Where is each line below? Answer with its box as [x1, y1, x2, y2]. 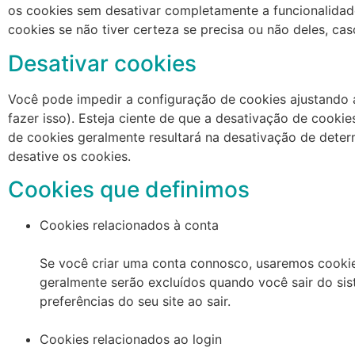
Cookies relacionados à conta [40, 216, 219, 233]
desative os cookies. [8, 147, 131, 164]
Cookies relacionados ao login [40, 330, 222, 347]
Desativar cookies [8, 49, 197, 77]
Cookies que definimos [8, 175, 250, 203]
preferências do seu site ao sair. [40, 292, 231, 309]
